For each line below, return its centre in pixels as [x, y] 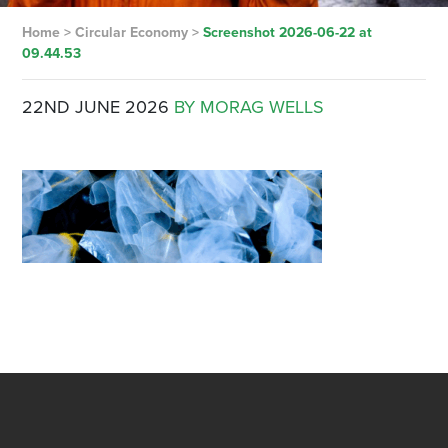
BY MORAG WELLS [248, 107]
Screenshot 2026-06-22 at [287, 32]
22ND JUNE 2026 [95, 107]
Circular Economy [131, 32]
